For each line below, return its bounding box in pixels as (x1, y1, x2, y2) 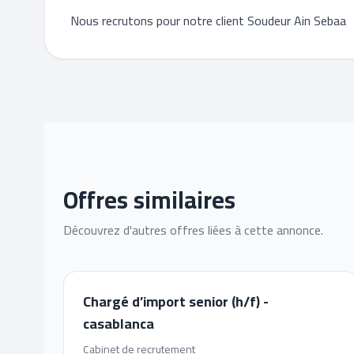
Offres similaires (63, 178, 235, 222)
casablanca (83, 311, 154, 337)
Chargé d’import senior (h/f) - (83, 288, 269, 314)
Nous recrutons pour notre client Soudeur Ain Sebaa (70, 9, 346, 32)
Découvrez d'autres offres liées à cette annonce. (63, 218, 323, 242)
